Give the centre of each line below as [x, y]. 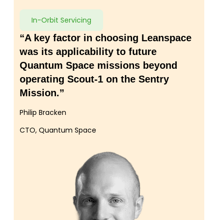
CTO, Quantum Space [58, 130]
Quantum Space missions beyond [98, 66]
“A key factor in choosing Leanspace [106, 38]
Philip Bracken [43, 113]
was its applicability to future [88, 52]
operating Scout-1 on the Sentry [94, 79]
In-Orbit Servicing [61, 20]
